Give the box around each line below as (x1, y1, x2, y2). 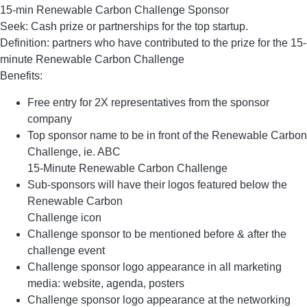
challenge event (27, 244, 105, 256)
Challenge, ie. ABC (27, 145, 121, 158)
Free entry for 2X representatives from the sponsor (27, 96, 269, 108)
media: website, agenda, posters (27, 277, 184, 289)
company (27, 112, 72, 125)
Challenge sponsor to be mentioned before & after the (27, 228, 286, 240)
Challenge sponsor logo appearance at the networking (27, 293, 291, 306)
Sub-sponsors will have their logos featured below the (27, 178, 287, 191)
